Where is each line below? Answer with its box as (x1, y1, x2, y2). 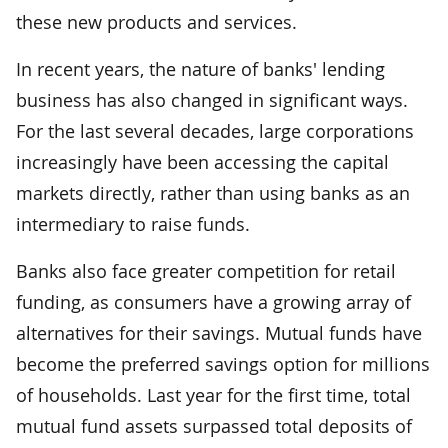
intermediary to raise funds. (16, 211, 250, 236)
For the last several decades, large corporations (16, 118, 414, 143)
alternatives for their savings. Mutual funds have (16, 320, 422, 345)
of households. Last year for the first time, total (16, 382, 411, 407)
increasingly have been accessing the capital (16, 149, 389, 174)
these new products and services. (16, 9, 297, 34)
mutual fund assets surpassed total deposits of (16, 413, 412, 438)
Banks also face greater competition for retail (16, 258, 396, 283)
